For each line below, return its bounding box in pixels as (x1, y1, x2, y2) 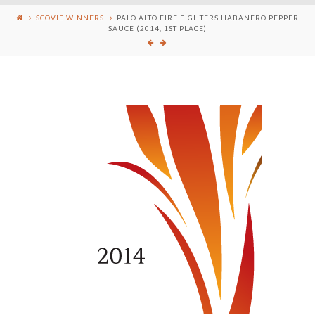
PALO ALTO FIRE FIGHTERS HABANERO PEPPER (117, 13, 299, 22)
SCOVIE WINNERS (36, 13, 104, 22)
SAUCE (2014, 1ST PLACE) (108, 23, 207, 32)
